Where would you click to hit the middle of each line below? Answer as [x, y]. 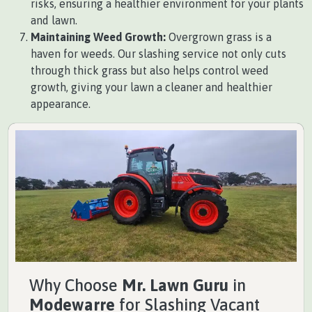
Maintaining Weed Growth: [98, 37]
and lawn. [54, 20]
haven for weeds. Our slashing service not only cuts [158, 53]
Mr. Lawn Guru [175, 285]
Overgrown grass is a [219, 37]
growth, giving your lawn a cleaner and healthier [151, 87]
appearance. [61, 103]
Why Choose [76, 285]
